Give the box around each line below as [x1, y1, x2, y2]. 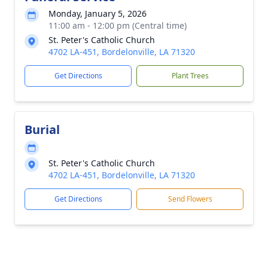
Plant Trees [171, 71, 209, 81]
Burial [25, 121, 60, 138]
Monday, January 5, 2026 [48, 8, 147, 19]
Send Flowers [167, 194, 212, 204]
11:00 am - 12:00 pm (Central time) [48, 20, 187, 31]
